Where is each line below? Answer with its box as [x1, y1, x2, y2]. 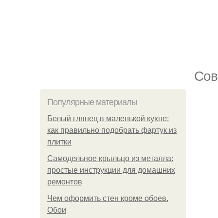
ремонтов [47, 178, 82, 186]
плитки [47, 138, 72, 146]
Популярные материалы [47, 97, 137, 107]
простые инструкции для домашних [47, 166, 175, 174]
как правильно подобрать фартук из [47, 126, 177, 134]
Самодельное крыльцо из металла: [47, 154, 173, 163]
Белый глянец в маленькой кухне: [47, 114, 169, 123]
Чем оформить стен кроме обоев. [47, 194, 168, 202]
